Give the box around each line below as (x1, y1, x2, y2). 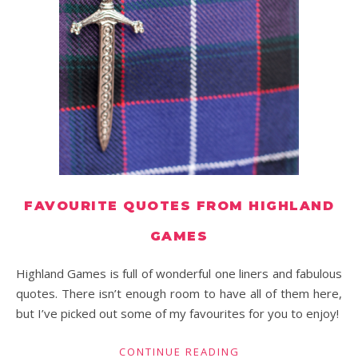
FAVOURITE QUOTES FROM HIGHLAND (24, 198, 334, 213)
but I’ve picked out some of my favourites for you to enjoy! (16, 305, 339, 321)
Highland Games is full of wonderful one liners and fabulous (16, 265, 26, 281)
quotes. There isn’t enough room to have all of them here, (16, 285, 342, 301)
